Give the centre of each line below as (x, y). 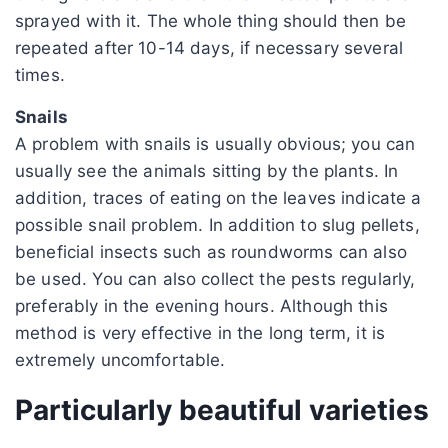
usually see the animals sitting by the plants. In (207, 170)
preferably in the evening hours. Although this (201, 305)
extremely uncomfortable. (120, 359)
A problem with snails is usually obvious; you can (215, 143)
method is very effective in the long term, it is (200, 332)
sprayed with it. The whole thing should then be (211, 20)
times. (40, 74)
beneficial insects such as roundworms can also (211, 251)
